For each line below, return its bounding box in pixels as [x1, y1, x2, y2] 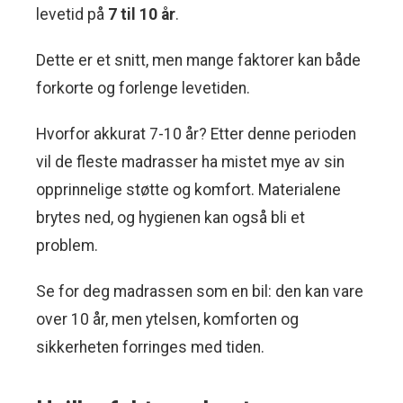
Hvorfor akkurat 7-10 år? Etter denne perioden [36, 125, 356, 144]
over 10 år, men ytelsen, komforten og [36, 310, 299, 329]
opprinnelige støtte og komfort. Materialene [36, 181, 341, 200]
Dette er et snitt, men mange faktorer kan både [36, 51, 361, 70]
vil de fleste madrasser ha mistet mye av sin [36, 153, 345, 172]
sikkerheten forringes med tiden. [36, 338, 264, 357]
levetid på [36, 5, 108, 24]
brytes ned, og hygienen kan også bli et [36, 209, 305, 228]
